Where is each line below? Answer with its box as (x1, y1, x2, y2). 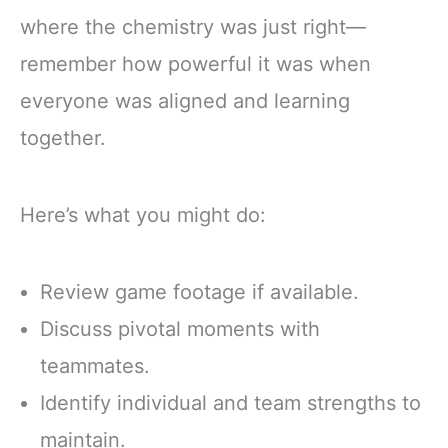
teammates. (40, 354, 150, 379)
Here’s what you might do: (20, 203, 266, 228)
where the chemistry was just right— (20, 14, 366, 39)
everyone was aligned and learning (20, 88, 350, 113)
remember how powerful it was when (20, 51, 371, 76)
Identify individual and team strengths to (40, 391, 421, 416)
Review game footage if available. (40, 280, 359, 305)
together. (20, 125, 106, 150)
